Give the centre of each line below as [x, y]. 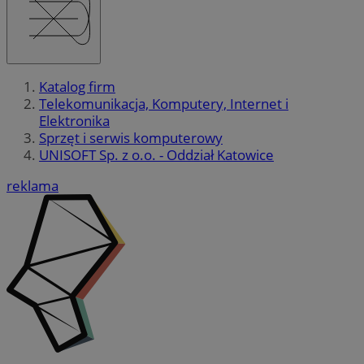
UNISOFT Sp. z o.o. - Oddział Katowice [156, 155]
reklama [32, 186]
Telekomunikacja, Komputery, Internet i [164, 104]
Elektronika [74, 121]
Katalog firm [77, 87]
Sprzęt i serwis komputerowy [131, 138]
